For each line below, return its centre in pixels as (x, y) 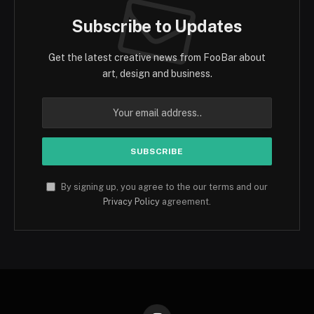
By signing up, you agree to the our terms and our (163, 187)
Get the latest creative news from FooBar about (157, 58)
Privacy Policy (131, 202)
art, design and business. (157, 74)
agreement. (185, 202)
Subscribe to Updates (157, 26)
